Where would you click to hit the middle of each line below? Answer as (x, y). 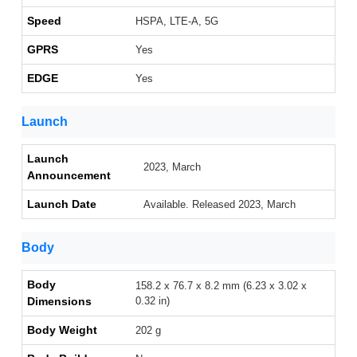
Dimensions (59, 302)
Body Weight (62, 330)
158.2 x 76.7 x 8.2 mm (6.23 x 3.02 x (221, 286)
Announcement (69, 176)
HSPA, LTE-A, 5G (177, 22)
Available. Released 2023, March (220, 205)
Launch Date (62, 204)
